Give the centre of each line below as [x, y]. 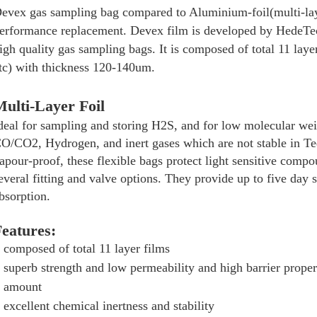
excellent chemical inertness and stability [109, 306]
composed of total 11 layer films [87, 248]
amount [23, 287]
